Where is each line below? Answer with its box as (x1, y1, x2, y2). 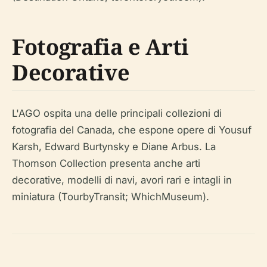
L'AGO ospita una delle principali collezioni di (12, 107, 222, 119)
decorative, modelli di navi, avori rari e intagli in (12, 173, 232, 186)
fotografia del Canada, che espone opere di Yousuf (12, 123, 252, 136)
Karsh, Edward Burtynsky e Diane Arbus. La (12, 140, 216, 153)
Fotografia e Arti (12, 32, 189, 61)
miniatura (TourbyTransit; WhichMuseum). (12, 190, 209, 203)
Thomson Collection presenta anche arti (12, 157, 200, 169)
